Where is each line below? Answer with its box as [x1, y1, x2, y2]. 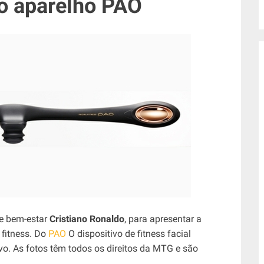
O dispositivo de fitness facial [66, 228, 191, 239]
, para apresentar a [124, 213, 202, 225]
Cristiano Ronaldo [49, 213, 124, 225]
